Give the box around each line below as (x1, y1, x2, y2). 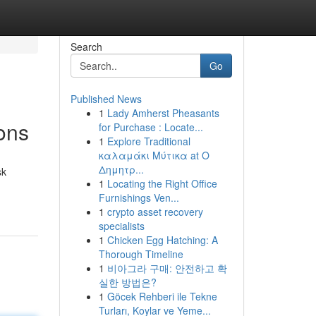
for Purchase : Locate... (98, 120, 203, 134)
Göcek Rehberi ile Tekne (107, 289, 217, 303)
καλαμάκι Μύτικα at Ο (98, 148, 209, 162)
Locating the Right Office (107, 176, 217, 190)
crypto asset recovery (107, 205, 203, 219)
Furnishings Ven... (98, 190, 179, 205)
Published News (70, 92, 142, 106)
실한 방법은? (98, 275, 157, 289)
